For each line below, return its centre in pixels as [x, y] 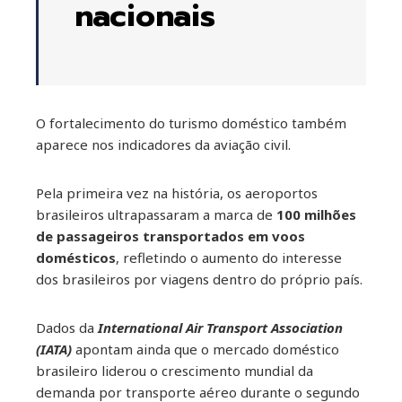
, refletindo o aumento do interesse [229, 257]
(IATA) [54, 349]
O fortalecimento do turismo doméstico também [191, 122]
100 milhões [316, 214]
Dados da [67, 327]
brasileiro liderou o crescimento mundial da [175, 370]
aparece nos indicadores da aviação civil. [163, 144]
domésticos [76, 257]
